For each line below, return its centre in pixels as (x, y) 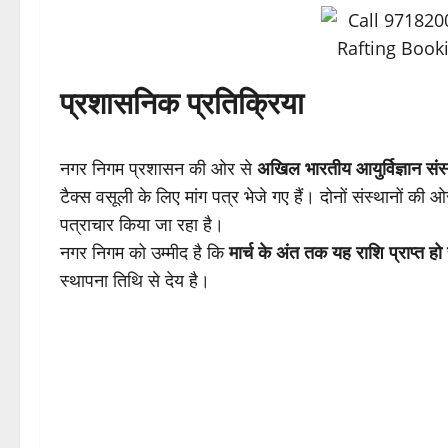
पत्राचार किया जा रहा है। (142, 224)
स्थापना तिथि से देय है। (135, 280)
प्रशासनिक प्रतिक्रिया (182, 103)
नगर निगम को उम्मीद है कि (144, 252)
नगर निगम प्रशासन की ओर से (158, 168)
